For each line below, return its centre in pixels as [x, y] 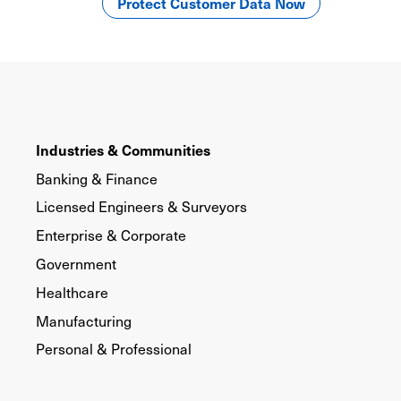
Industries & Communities [123, 149]
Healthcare [72, 292]
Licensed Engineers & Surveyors [141, 207]
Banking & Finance [97, 178]
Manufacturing [84, 320]
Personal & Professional [114, 349]
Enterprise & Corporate [111, 235]
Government [76, 263]
